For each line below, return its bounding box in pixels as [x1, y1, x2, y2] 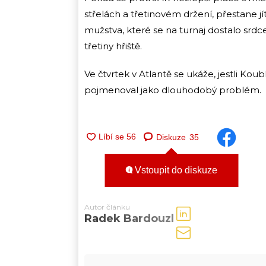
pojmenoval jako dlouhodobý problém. [84, 84, 261, 96]
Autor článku [84, 202, 130, 211]
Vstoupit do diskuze [132, 164, 217, 175]
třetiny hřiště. [84, 40, 142, 52]
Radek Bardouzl [84, 212, 174, 225]
